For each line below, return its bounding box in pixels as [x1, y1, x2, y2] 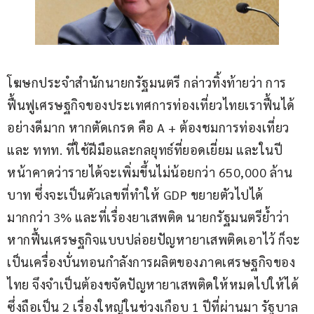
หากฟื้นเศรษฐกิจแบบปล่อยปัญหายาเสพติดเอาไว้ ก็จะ [7, 231, 301, 247]
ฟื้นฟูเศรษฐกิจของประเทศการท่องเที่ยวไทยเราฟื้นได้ [7, 96, 295, 113]
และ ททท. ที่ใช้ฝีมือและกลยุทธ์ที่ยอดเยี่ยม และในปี [7, 141, 282, 158]
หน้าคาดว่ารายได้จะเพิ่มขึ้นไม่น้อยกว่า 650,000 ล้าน [7, 163, 292, 180]
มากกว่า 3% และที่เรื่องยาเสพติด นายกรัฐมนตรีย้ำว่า [7, 208, 289, 225]
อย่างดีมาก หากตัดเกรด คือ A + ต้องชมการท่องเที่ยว [7, 118, 289, 135]
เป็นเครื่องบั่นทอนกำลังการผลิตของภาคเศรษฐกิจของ [7, 253, 295, 270]
